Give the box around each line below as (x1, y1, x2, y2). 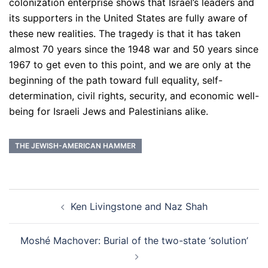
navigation (8, 205, 82, 223)
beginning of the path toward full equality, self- (9, 74, 223, 87)
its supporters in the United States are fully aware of (9, 12, 248, 25)
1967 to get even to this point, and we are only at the (9, 59, 251, 71)
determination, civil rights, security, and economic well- (9, 90, 259, 102)
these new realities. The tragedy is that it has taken (9, 28, 240, 40)
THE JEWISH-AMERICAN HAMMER (15, 141, 136, 151)
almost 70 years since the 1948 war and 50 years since (9, 43, 258, 56)
